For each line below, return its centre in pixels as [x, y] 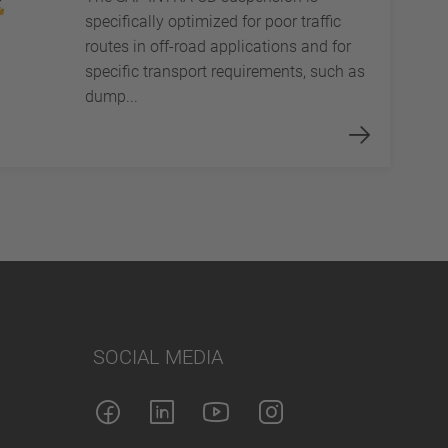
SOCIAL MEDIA [157, 357]
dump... [111, 96]
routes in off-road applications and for [217, 46]
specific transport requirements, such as [224, 71]
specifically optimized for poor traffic [212, 21]
